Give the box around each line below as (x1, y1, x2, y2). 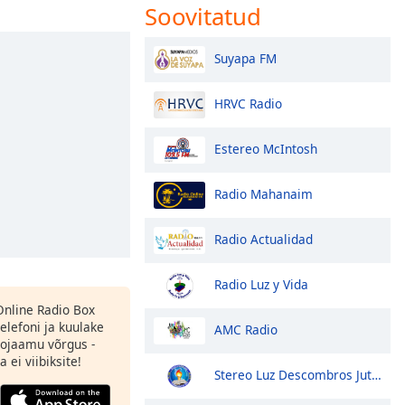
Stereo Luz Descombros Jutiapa (214, 365, 372, 383)
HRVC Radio (214, 94, 282, 112)
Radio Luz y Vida (214, 275, 308, 293)
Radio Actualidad (214, 230, 313, 248)
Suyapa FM (214, 49, 277, 67)
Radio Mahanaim (214, 184, 313, 202)
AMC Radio (214, 320, 278, 338)
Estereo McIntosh (214, 139, 317, 157)
